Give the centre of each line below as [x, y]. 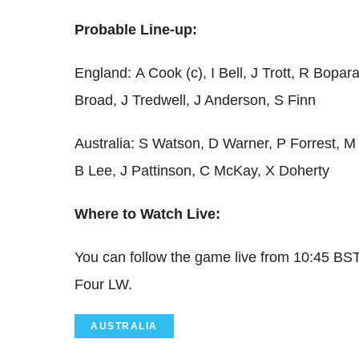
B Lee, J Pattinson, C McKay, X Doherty [202, 171]
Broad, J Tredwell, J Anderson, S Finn [195, 101]
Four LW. [103, 285]
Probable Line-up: [136, 30]
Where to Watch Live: [147, 214]
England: [103, 73]
